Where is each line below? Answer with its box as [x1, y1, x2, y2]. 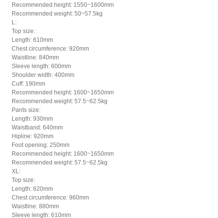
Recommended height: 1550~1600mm [12, 1, 114, 9]
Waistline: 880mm [12, 203, 59, 210]
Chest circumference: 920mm [12, 45, 89, 53]
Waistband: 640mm [12, 124, 63, 131]
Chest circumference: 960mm [12, 194, 89, 201]
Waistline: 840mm [12, 54, 59, 61]
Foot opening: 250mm [12, 142, 70, 149]
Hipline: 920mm [12, 133, 54, 140]
